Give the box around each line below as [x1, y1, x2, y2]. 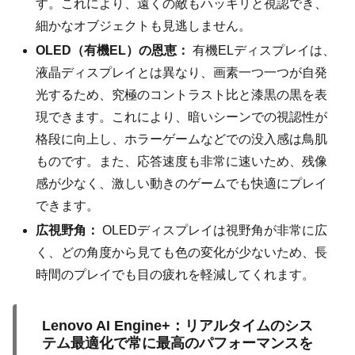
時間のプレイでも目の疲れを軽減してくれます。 [36, 268, 315, 282]
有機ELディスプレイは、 [189, 44, 336, 58]
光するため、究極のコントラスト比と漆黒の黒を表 [36, 88, 328, 102]
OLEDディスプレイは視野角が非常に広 [99, 223, 328, 238]
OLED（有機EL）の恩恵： [36, 44, 190, 58]
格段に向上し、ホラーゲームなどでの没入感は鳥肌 [36, 132, 328, 147]
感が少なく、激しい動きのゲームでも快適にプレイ [36, 177, 328, 191]
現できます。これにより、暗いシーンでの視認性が [36, 110, 328, 124]
